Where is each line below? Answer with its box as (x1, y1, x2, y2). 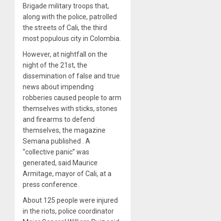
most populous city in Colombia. (23, 35, 121, 43)
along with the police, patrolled (23, 13, 117, 21)
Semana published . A (23, 137, 90, 146)
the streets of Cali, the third (23, 24, 107, 32)
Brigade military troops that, (23, 2, 109, 10)
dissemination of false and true (23, 72, 120, 80)
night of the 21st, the (23, 61, 87, 70)
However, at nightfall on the (23, 50, 108, 59)
